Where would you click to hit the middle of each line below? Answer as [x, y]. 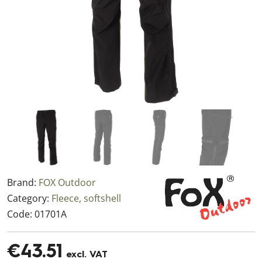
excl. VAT [85, 255]
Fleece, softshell [86, 198]
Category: [29, 198]
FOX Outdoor [67, 182]
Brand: [23, 182]
